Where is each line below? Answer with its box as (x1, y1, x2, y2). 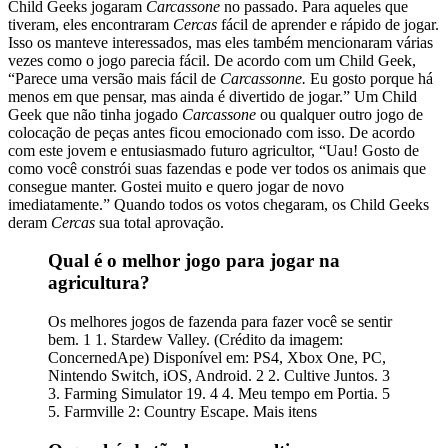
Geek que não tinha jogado (8, 105, 182, 123)
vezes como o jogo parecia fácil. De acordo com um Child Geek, (8, 51, 416, 69)
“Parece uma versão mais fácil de (8, 69, 220, 87)
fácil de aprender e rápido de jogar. (217, 15, 439, 33)
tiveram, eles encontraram (8, 15, 173, 33)
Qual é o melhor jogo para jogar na (48, 250, 340, 272)
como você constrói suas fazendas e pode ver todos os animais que (8, 159, 426, 177)
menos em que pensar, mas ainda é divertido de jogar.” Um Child (8, 87, 417, 105)
